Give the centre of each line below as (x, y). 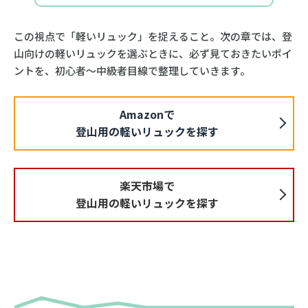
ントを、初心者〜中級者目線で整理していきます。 (132, 71)
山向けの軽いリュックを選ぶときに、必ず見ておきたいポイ (153, 54)
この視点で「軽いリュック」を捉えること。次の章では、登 (153, 36)
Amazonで (147, 114)
